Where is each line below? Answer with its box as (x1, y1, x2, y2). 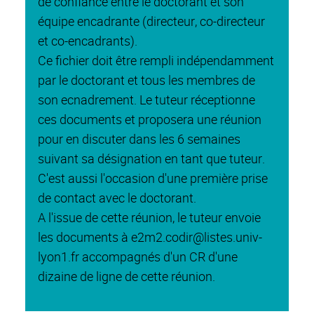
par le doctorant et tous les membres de (38, 71, 255, 88)
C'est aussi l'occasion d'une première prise (38, 169, 268, 186)
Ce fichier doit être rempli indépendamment (38, 51, 274, 69)
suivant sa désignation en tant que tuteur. (38, 149, 265, 167)
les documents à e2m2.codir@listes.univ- (38, 228, 262, 245)
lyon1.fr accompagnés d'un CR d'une (38, 247, 238, 265)
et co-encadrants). (38, 32, 140, 49)
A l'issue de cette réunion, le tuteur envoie (38, 208, 261, 226)
